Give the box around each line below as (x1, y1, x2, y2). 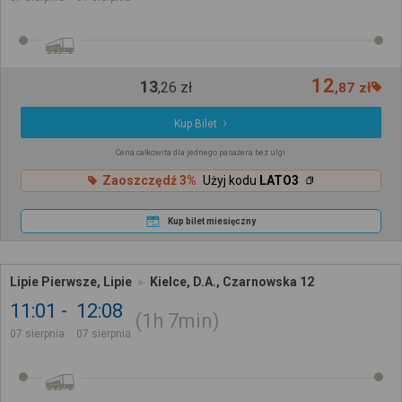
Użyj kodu (202, 173, 259, 188)
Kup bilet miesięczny (167, 215, 256, 226)
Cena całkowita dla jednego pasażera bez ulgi (116, 147, 286, 157)
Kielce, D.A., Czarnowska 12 (150, 275, 314, 290)
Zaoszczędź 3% (101, 173, 197, 188)
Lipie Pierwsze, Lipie (10, 275, 132, 290)
